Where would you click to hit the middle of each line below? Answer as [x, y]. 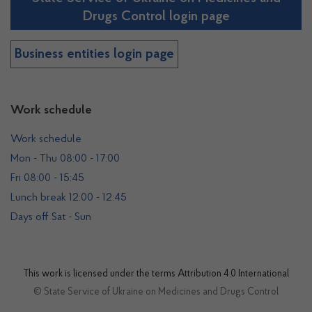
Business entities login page [94, 54]
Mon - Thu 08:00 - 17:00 [65, 159]
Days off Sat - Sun [51, 217]
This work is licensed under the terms [100, 274]
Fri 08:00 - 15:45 [47, 178]
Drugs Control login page [156, 17]
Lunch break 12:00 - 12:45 [69, 198]
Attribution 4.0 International [233, 274]
